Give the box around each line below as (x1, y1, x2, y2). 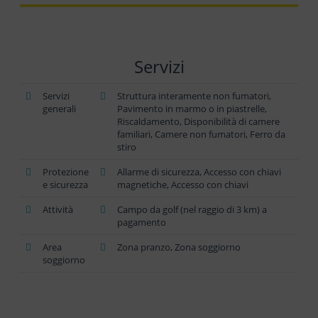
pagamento (117, 216, 166, 229)
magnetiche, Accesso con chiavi (117, 178, 248, 191)
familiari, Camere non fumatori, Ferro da (117, 128, 285, 141)
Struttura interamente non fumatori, (117, 89, 271, 102)
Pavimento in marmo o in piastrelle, (117, 102, 267, 115)
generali (43, 102, 76, 115)
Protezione (43, 165, 89, 178)
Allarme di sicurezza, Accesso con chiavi (117, 165, 281, 178)
